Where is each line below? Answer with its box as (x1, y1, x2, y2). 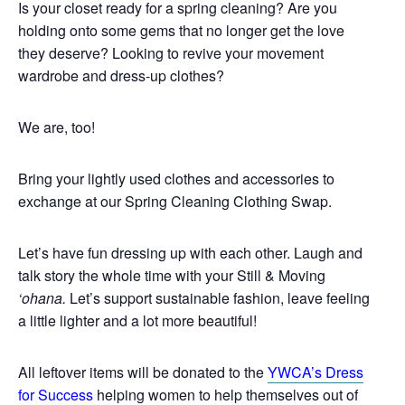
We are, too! (18, 117, 95, 137)
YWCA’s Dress (268, 362, 363, 382)
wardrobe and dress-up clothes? (18, 65, 228, 86)
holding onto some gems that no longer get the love (18, 20, 344, 41)
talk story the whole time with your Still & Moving (18, 265, 325, 286)
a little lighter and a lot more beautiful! (18, 310, 257, 331)
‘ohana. (18, 287, 70, 308)
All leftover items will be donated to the (18, 362, 268, 382)
